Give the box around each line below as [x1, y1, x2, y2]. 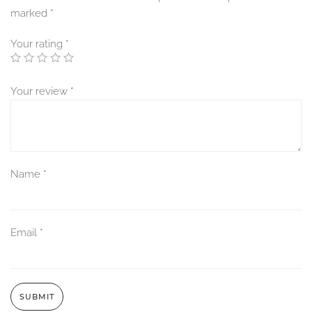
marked [10, 6, 50, 19]
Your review [10, 84, 70, 97]
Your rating [10, 37, 65, 50]
